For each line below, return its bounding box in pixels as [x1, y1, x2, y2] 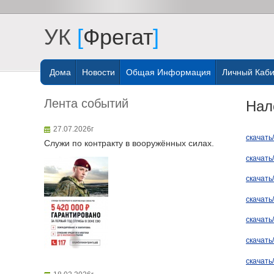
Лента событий [44, 97, 132, 110]
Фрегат [83, 24, 153, 50]
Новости [82, 67, 115, 77]
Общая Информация [126, 67, 211, 77]
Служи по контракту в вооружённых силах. [44, 138, 214, 148]
